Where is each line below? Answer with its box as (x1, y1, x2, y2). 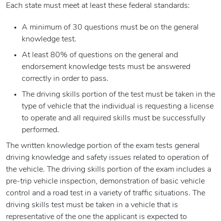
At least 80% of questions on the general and (22, 51, 178, 60)
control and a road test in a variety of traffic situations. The (6, 189, 205, 198)
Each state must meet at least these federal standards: (6, 2, 190, 10)
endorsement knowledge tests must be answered (22, 63, 190, 72)
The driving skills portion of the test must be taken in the (22, 91, 215, 99)
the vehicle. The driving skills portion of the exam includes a (6, 166, 211, 174)
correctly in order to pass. (22, 75, 109, 83)
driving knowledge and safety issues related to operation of (6, 154, 209, 162)
